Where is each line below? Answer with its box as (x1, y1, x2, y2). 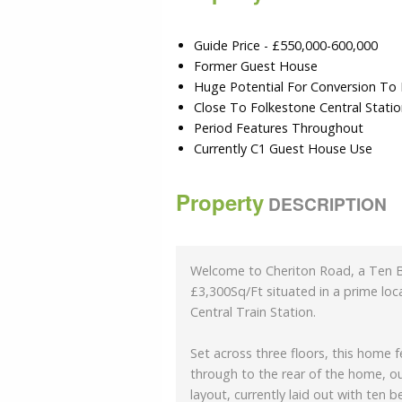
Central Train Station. (190, 303, 316, 321)
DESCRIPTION (264, 191, 387, 217)
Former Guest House (194, 57, 318, 75)
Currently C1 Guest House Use (194, 140, 372, 158)
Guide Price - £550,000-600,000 (194, 37, 378, 55)
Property (176, 187, 264, 218)
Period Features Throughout (194, 119, 363, 137)
